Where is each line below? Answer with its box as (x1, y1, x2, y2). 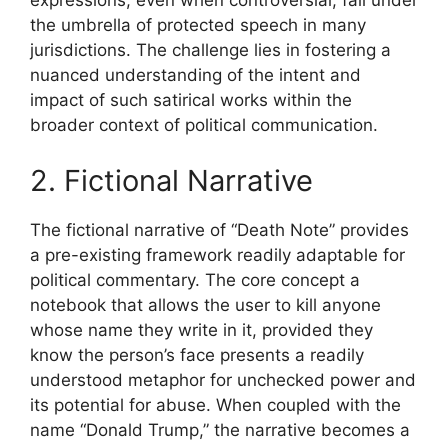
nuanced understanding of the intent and (30, 65, 361, 85)
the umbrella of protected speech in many (30, 15, 366, 35)
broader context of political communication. (30, 115, 378, 135)
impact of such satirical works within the (30, 90, 352, 110)
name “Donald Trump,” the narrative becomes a (30, 419, 410, 440)
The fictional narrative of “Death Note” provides (30, 219, 409, 240)
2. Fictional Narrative (30, 162, 313, 198)
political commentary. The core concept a (30, 269, 360, 290)
